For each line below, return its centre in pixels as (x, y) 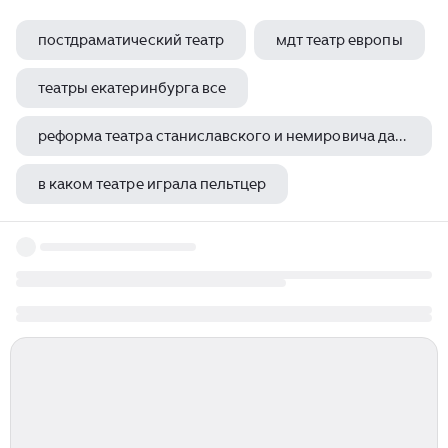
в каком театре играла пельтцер (152, 184)
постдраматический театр (131, 40)
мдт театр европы (339, 40)
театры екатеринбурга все (132, 88)
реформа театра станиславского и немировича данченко (400, 136)
